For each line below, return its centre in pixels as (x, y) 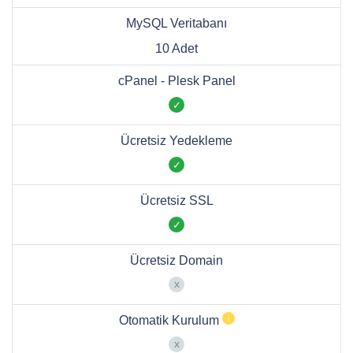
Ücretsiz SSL (176, 201)
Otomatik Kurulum (170, 321)
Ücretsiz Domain (176, 261)
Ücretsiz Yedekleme (176, 141)
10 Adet (176, 49)
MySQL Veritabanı (176, 24)
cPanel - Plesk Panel (176, 81)
